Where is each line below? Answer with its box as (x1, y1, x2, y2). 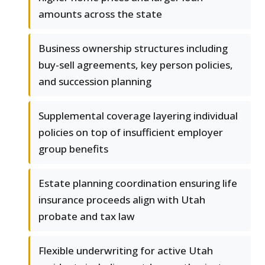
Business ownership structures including (38, 41, 228, 56)
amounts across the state (38, 7, 162, 21)
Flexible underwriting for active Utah (38, 244, 213, 258)
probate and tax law (38, 209, 135, 224)
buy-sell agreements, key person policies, (38, 58, 233, 72)
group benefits (38, 142, 108, 156)
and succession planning (38, 75, 151, 89)
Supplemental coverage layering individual (38, 109, 238, 123)
